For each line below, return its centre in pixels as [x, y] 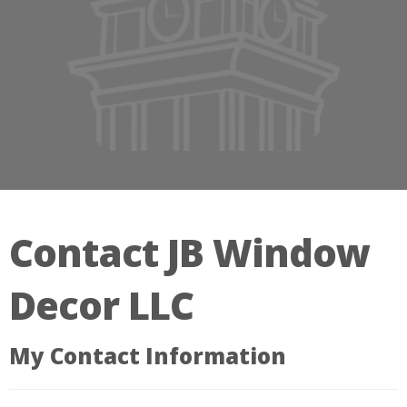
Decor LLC [101, 305]
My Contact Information [148, 356]
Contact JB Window [189, 252]
